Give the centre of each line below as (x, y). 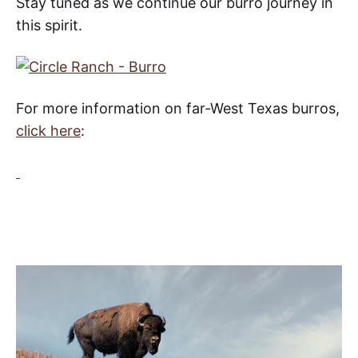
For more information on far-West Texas (154, 108)
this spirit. (49, 25)
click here (48, 130)
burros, (316, 108)
